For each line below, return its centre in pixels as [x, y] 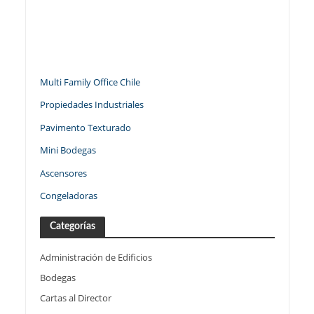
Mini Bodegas [68, 150]
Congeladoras [68, 196]
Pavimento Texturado [85, 127]
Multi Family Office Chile [90, 82]
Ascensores [63, 173]
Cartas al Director [75, 298]
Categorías [72, 226]
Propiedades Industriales [93, 105]
